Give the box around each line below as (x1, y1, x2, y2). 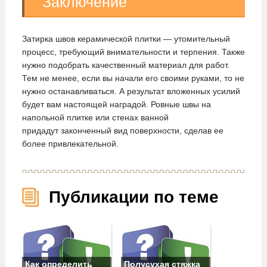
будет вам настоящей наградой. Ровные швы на (21, 99, 211, 109)
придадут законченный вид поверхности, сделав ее (21, 125, 223, 135)
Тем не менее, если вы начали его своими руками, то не (21, 73, 244, 83)
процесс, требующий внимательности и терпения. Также (21, 46, 245, 57)
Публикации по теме (48, 188, 219, 207)
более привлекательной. (21, 138, 119, 148)
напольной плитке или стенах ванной (21, 112, 169, 122)
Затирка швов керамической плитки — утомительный (21, 33, 230, 44)
